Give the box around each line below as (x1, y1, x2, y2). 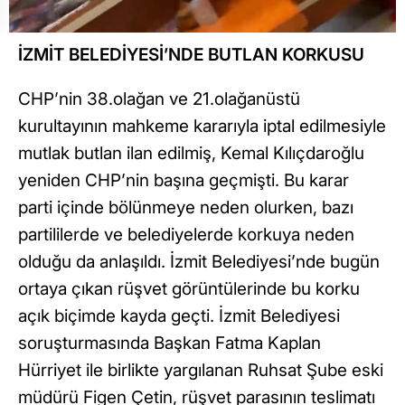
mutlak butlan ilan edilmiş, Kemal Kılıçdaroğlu (18, 143, 364, 165)
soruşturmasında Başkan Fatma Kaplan (18, 333, 321, 354)
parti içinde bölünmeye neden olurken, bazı (18, 197, 353, 219)
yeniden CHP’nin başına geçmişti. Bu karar (18, 170, 349, 192)
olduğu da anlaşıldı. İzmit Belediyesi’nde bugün (18, 251, 380, 273)
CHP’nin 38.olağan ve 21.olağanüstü (18, 89, 300, 110)
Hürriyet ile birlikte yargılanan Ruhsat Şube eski (18, 360, 383, 381)
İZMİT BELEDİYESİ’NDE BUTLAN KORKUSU (18, 44, 364, 66)
